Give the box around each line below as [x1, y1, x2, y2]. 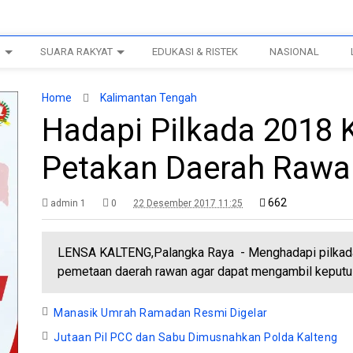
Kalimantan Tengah [100, 91, 198, 104]
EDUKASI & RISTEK [152, 46, 239, 58]
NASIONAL [269, 46, 320, 58]
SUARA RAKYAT [40, 46, 113, 58]
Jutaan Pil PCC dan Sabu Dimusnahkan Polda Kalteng [54, 331, 338, 344]
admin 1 [50, 198, 87, 209]
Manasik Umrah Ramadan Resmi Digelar [54, 307, 268, 319]
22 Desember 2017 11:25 [133, 198, 243, 209]
